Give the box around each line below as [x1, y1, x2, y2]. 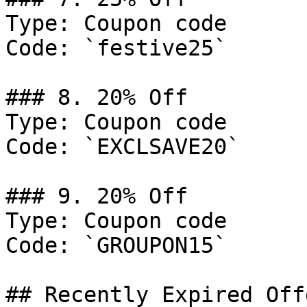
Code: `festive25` [5, 36, 227, 60]
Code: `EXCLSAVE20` [5, 134, 240, 159]
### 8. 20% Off [5, 85, 188, 110]
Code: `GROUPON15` [5, 233, 227, 258]
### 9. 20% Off [5, 184, 188, 208]
